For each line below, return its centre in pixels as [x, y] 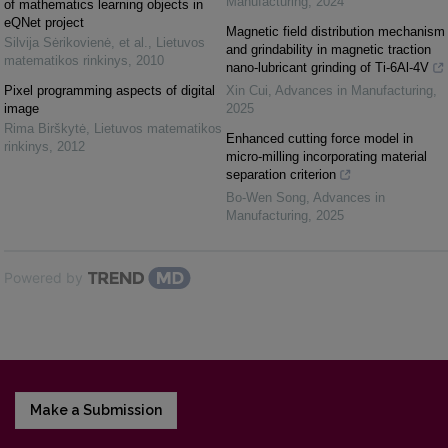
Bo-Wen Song [266, 198]
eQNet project [44, 23]
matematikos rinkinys [66, 61]
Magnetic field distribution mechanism [335, 32]
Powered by [43, 278]
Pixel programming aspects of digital [109, 91]
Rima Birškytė [45, 129]
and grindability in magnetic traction [328, 50]
